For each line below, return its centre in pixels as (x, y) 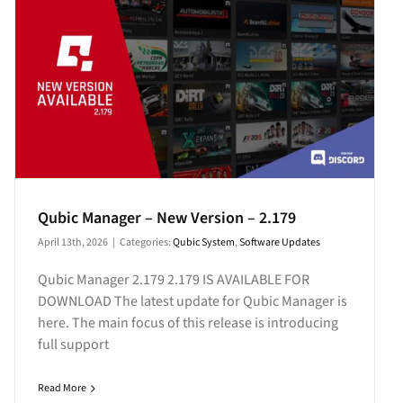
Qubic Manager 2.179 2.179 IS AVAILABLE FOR (173, 280)
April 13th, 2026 (72, 243)
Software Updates (279, 243)
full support (73, 345)
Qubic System (203, 243)
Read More (62, 389)
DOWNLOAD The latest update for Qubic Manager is (192, 302)
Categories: (146, 243)
